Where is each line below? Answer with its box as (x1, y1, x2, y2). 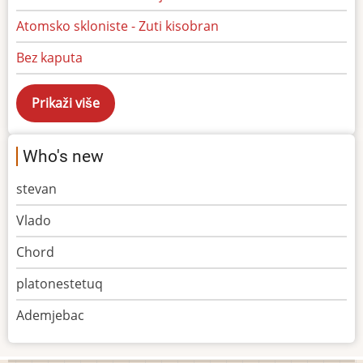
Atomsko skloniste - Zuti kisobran (16, 17, 219, 36)
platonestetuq (16, 275, 103, 293)
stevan (16, 180, 57, 199)
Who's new (23, 147, 104, 167)
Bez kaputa (16, 49, 83, 67)
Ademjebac (16, 306, 84, 325)
